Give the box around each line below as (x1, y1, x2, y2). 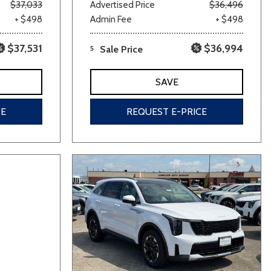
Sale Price (100, 43, 143, 55)
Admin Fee (90, 13, 132, 25)
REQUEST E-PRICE (126, 105, 207, 117)
